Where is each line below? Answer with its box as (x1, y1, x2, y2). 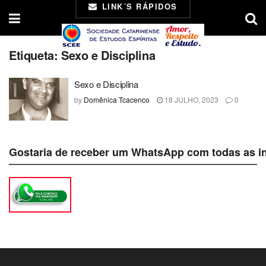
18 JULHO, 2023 (163, 94, 218, 104)
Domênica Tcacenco (84, 94, 150, 104)
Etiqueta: (9, 46, 61, 64)
